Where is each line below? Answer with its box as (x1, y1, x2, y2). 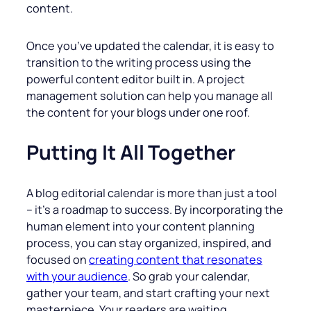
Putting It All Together (26, 139, 235, 167)
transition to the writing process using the (26, 55, 251, 71)
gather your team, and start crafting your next (26, 285, 270, 301)
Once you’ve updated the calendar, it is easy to (26, 38, 274, 54)
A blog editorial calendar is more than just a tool (26, 185, 277, 201)
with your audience (26, 269, 128, 285)
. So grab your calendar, (128, 269, 250, 285)
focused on (26, 252, 89, 268)
